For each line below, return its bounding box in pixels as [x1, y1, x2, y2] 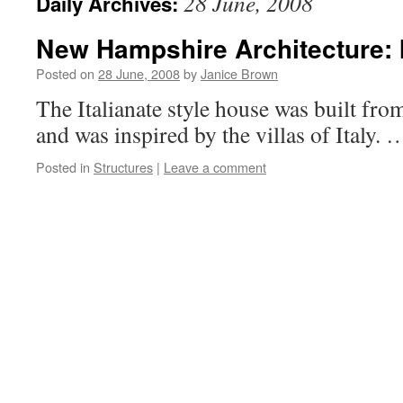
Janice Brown [201, 64, 278, 83]
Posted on [36, 64, 94, 83]
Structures [94, 157, 153, 176]
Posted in [36, 157, 90, 176]
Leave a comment [164, 157, 266, 176]
